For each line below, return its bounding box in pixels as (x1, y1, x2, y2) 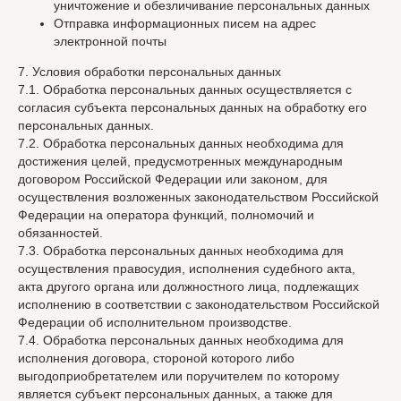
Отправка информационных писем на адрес (54, 16, 316, 30)
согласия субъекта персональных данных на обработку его (18, 100, 367, 115)
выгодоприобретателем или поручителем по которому (18, 369, 339, 383)
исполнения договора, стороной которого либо (18, 351, 294, 365)
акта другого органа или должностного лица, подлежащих (18, 279, 359, 294)
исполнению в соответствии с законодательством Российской (18, 297, 380, 311)
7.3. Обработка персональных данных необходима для (18, 243, 344, 258)
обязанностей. (18, 226, 103, 240)
